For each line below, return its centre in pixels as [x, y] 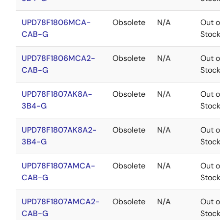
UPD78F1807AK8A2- [59, 130]
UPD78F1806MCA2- [58, 58]
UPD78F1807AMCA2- [61, 202]
